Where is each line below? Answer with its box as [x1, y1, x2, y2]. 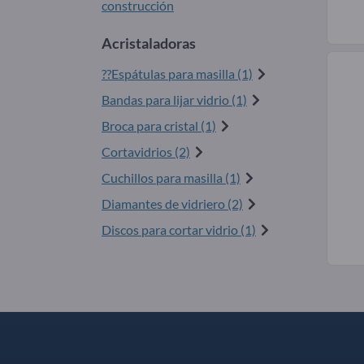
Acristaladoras [102, 33, 196, 52]
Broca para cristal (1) [102, 117, 216, 133]
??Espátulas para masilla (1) [102, 65, 253, 81]
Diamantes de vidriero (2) [102, 195, 243, 211]
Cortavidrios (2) [102, 143, 190, 159]
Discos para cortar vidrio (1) [102, 221, 256, 237]
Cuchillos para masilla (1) [102, 169, 240, 185]
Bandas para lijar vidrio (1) [102, 91, 247, 107]
